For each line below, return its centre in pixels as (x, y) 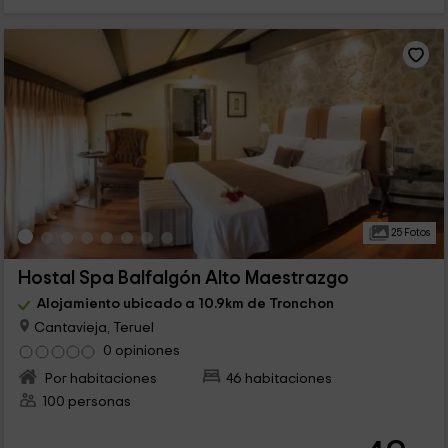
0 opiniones (141, 351)
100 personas (86, 402)
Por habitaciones (99, 379)
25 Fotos (409, 233)
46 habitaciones (279, 379)
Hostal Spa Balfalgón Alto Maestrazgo (183, 279)
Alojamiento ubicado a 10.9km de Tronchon (185, 304)
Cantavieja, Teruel (92, 327)
